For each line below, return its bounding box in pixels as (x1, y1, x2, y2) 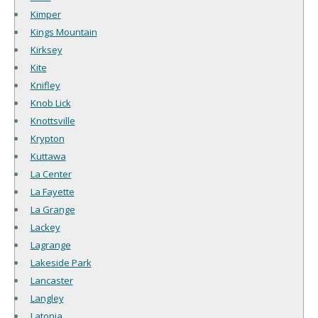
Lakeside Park (30, 256, 92, 269)
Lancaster (30, 273, 73, 287)
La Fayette (30, 185, 75, 198)
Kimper (30, 7, 61, 21)
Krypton (30, 131, 65, 145)
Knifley (30, 78, 60, 92)
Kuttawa (30, 149, 66, 163)
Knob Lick (30, 96, 71, 109)
